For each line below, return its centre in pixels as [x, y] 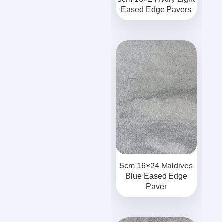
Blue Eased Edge [156, 176]
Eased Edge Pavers [156, 10]
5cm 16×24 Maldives [156, 166]
